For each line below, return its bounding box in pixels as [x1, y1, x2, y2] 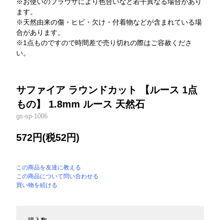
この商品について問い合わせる [16, 172, 99, 180]
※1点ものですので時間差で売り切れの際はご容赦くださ [16, 38, 192, 47]
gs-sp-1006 [16, 112, 48, 120]
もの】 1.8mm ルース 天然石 [16, 98, 145, 110]
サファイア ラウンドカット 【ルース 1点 [16, 84, 198, 95]
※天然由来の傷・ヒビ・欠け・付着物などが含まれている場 [16, 18, 202, 26]
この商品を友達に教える [16, 164, 82, 171]
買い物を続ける [16, 181, 58, 189]
